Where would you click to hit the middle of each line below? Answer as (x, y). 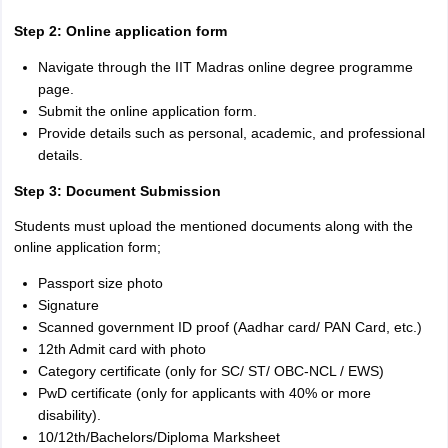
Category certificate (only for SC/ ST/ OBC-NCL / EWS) (210, 371)
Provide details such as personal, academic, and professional (231, 133)
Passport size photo (100, 283)
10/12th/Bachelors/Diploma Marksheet (158, 437)
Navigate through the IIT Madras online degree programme (225, 67)
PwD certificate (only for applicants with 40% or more (204, 393)
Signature (68, 305)
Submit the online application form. (147, 111)
